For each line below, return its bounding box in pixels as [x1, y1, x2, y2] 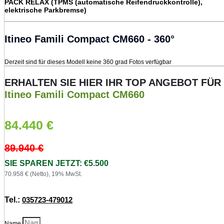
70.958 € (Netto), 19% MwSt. [4, 170, 82, 178]
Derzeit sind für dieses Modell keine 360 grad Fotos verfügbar [4, 58, 171, 65]
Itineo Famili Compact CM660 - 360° [4, 33, 174, 44]
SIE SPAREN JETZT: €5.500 [4, 159, 108, 168]
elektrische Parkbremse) [4, 5, 86, 14]
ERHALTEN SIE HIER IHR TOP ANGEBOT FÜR [4, 76, 221, 88]
